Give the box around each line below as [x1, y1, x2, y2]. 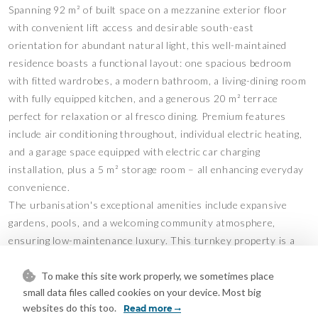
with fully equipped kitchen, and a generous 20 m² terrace [9, 92, 278, 104]
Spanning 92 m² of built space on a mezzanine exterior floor [9, 3, 287, 16]
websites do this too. [23, 302, 119, 314]
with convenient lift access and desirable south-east [9, 21, 254, 33]
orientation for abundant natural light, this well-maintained [9, 38, 287, 51]
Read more [124, 303, 175, 314]
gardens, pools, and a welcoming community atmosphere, [9, 216, 276, 229]
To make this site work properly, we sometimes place [39, 270, 274, 283]
